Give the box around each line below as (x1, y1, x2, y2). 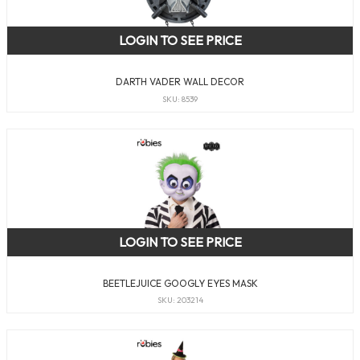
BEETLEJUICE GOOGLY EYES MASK (102, 276, 258, 289)
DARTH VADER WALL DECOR (116, 76, 244, 88)
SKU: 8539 (162, 93, 198, 104)
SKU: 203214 (157, 295, 203, 306)
